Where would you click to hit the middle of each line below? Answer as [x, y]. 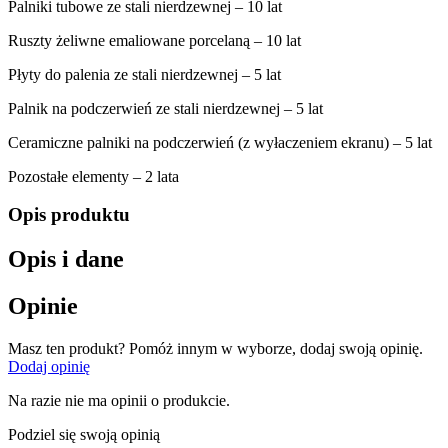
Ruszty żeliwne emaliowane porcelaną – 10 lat [154, 40]
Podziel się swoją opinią [84, 435]
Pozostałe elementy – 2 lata [93, 176]
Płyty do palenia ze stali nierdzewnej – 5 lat [144, 74]
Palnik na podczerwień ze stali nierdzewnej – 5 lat [165, 108]
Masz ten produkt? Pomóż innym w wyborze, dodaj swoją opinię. [215, 349]
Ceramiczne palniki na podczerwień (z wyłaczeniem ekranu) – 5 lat [220, 142]
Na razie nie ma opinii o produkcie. [119, 401]
